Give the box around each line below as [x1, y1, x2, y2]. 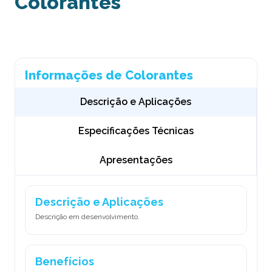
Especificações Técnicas [78, 125, 194, 137]
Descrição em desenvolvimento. [35, 212, 140, 222]
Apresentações [99, 154, 172, 166]
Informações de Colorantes [25, 68, 193, 83]
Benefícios [35, 254, 94, 268]
